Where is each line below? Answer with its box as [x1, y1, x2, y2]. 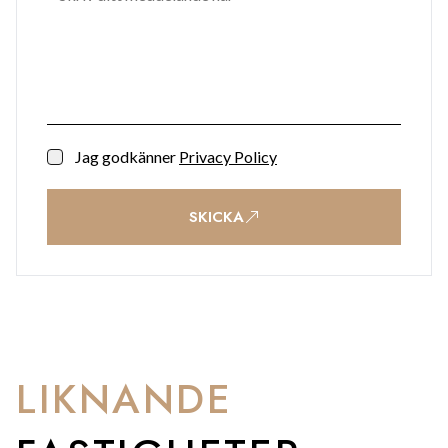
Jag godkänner [75, 147, 176, 166]
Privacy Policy [179, 147, 277, 166]
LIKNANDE [16, 370, 233, 428]
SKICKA [188, 206, 244, 228]
